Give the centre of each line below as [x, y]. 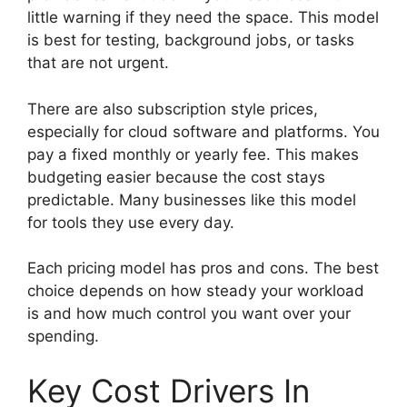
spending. [63, 336]
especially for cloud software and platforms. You [203, 131]
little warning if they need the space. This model [203, 17]
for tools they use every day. [131, 222]
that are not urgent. [98, 63]
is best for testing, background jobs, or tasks [191, 40]
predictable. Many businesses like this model [192, 199]
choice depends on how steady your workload [196, 291]
